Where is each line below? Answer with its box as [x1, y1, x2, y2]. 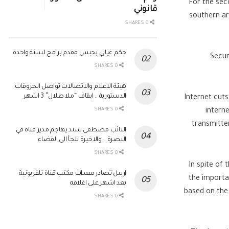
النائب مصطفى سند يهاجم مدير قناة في [15, 127, 126, 134]
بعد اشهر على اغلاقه [70, 180, 126, 188]
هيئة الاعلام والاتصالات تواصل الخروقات [14, 83, 126, 91]
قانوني [134, 5, 157, 15]
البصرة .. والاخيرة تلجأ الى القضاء [38, 136, 126, 144]
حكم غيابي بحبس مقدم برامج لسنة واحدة [13, 50, 126, 57]
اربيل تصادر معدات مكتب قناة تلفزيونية [19, 170, 126, 178]
